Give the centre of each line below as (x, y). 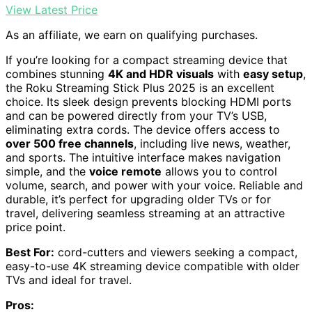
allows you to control (219, 171)
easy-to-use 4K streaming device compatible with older (153, 266)
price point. (36, 227)
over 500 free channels (70, 143)
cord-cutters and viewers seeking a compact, (176, 252)
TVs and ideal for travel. (69, 280)
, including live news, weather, (212, 143)
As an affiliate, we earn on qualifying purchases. (132, 34)
